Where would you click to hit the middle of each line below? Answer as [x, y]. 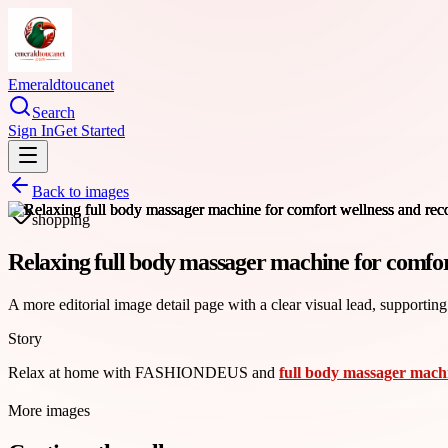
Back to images [80, 191]
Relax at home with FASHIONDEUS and [143, 372]
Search [53, 112]
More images [49, 410]
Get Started [89, 130]
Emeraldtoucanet [61, 84]
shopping [61, 219]
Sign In [31, 130]
